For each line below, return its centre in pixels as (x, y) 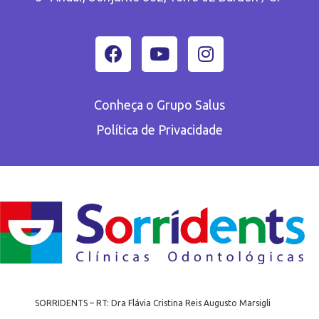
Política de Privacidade (159, 129)
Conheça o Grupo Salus (159, 104)
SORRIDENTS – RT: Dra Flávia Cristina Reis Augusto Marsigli (152, 303)
